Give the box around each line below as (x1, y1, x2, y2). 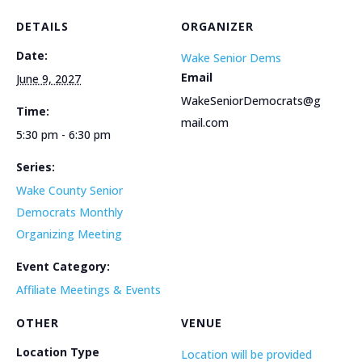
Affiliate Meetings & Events (16, 281, 161, 297)
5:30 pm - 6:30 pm (16, 126, 111, 142)
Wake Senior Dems (181, 49, 281, 65)
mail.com (181, 114, 229, 130)
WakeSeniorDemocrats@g (181, 92, 321, 108)
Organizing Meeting (16, 225, 122, 242)
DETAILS (16, 18, 69, 34)
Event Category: (16, 258, 110, 274)
